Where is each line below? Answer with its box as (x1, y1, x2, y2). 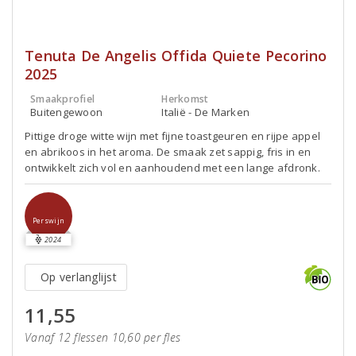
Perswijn (32, 215, 65, 226)
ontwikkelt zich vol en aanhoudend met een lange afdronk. (25, 161, 320, 175)
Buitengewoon (30, 105, 103, 119)
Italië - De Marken (161, 105, 250, 119)
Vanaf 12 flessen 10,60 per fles (25, 330, 181, 345)
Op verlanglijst (41, 269, 117, 284)
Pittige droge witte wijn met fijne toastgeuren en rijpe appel (25, 129, 321, 143)
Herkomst (161, 92, 209, 106)
